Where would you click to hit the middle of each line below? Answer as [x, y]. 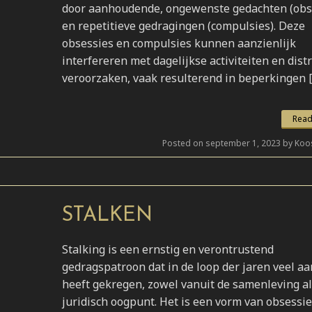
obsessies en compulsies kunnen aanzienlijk [179, 44]
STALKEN [107, 216]
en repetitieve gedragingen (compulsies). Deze [184, 26]
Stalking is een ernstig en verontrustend [168, 250]
